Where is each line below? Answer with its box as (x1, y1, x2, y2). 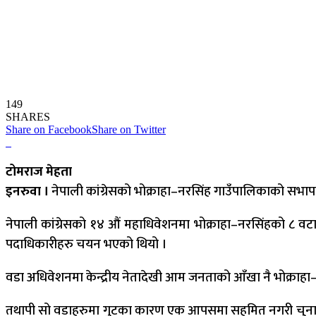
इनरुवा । (6, 181, 49, 203)
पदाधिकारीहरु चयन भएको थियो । (6, 233, 166, 256)
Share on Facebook (6, 123, 92, 136)
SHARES (6, 111, 50, 123)
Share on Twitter (92, 123, 166, 136)
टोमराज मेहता (6, 161, 72, 183)
